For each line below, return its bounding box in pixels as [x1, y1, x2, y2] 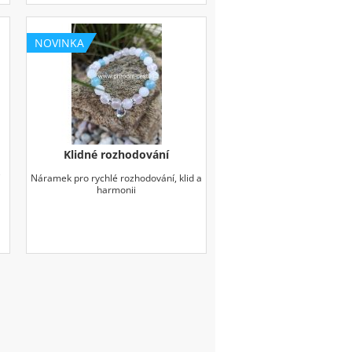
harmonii [97, 182, 137, 196]
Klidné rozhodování [64, 146, 170, 162]
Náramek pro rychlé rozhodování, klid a [31, 170, 203, 185]
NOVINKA [35, 35, 85, 50]
